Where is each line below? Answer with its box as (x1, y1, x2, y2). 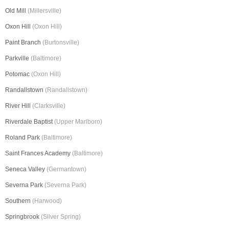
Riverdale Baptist (5, 118, 54, 126)
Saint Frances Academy (5, 150, 72, 157)
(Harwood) (32, 197, 62, 205)
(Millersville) (28, 7, 61, 15)
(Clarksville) (32, 102, 65, 110)
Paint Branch (5, 39, 42, 47)
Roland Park (5, 134, 41, 142)
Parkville (5, 55, 31, 62)
